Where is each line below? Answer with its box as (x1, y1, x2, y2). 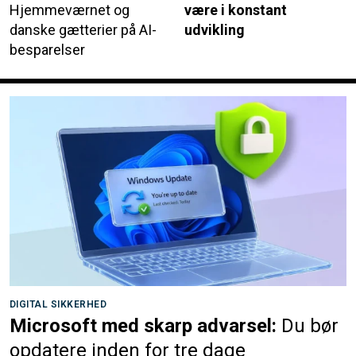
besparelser (10, 41, 85, 59)
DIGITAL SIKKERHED (10, 298, 107, 310)
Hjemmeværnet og (10, 2, 130, 19)
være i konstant (184, 2, 287, 19)
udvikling (184, 21, 245, 39)
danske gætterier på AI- (10, 21, 157, 39)
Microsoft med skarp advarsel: (10, 314, 277, 337)
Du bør (281, 314, 339, 337)
